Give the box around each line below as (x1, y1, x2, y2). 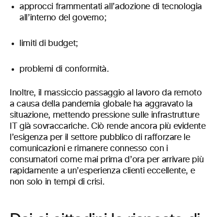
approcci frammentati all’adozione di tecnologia (19, 2, 202, 12)
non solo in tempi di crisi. (10, 178, 105, 187)
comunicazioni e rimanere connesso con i (10, 144, 168, 154)
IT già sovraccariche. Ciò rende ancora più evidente (10, 122, 206, 131)
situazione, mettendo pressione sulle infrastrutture (10, 111, 200, 120)
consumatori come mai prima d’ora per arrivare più (10, 155, 204, 165)
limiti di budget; (19, 39, 78, 48)
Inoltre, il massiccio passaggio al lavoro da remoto (10, 89, 202, 98)
